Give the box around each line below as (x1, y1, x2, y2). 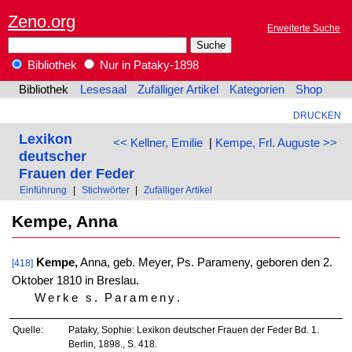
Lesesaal (79, 83, 126, 97)
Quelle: (13, 324, 44, 335)
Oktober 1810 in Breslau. (11, 274, 139, 288)
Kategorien (229, 83, 285, 97)
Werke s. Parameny (34, 291, 177, 305)
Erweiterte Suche (267, 23, 341, 34)
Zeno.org (8, 11, 75, 31)
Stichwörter (81, 185, 130, 196)
